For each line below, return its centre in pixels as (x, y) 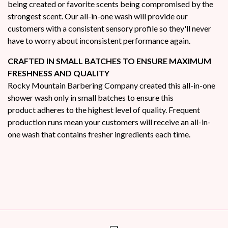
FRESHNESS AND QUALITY (59, 73)
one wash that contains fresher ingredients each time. (99, 134)
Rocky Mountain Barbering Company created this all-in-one (111, 85)
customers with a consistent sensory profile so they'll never (109, 28)
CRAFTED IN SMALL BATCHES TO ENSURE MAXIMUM (109, 61)
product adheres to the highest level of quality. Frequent (104, 109)
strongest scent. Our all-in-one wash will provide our (98, 16)
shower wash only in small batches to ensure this (91, 97)
